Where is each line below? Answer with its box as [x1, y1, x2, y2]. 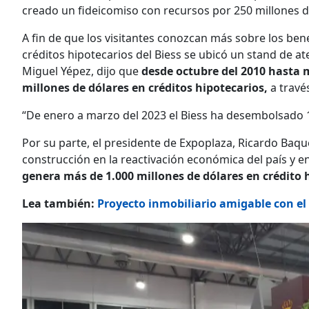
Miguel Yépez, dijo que [22, 63, 141, 79]
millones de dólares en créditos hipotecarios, [22, 80, 268, 95]
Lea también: [22, 196, 97, 211]
